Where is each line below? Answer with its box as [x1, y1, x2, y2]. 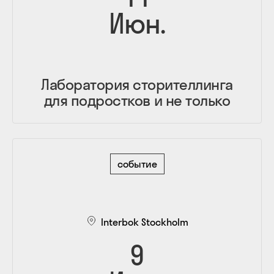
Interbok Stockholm [100, 215, 188, 228]
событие [117, 157, 157, 170]
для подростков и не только [43, 91, 231, 109]
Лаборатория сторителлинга [40, 75, 233, 94]
